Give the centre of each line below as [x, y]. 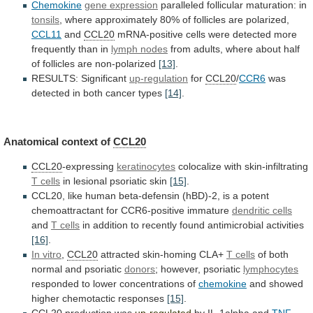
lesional [90, 181]
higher [45, 299]
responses [141, 299]
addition [110, 225]
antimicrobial [235, 225]
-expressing [89, 167]
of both [272, 255]
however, [181, 269]
